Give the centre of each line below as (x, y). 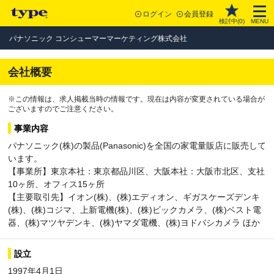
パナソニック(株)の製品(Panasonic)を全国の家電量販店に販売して (137, 146)
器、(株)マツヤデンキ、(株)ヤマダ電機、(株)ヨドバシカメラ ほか (134, 223)
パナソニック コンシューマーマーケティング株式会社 (98, 39)
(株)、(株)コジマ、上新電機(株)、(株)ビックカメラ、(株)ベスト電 (135, 210)
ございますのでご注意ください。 (63, 109)
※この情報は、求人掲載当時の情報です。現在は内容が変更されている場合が (136, 99)
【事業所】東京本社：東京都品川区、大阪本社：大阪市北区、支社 (136, 171)
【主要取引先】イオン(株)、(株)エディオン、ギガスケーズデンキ (134, 197)
